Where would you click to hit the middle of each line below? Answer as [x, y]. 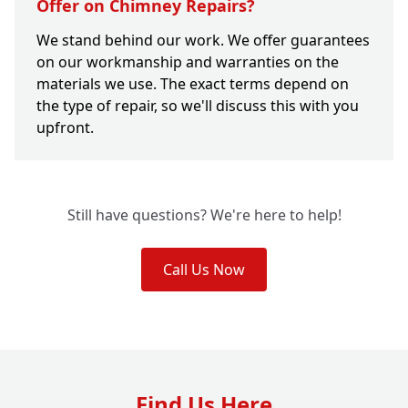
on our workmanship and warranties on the [188, 62]
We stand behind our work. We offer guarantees [203, 41]
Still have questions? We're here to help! [204, 215]
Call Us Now [204, 270]
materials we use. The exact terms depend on [193, 84]
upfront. [65, 128]
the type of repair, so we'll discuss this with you [198, 106]
